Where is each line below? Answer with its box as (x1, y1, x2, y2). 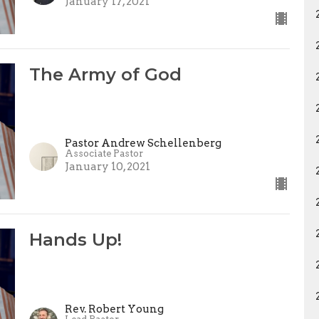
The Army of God (28, 63, 182, 85)
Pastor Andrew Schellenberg (64, 137, 221, 150)
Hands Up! (28, 229, 122, 251)
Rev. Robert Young (64, 302, 164, 315)
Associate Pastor (64, 148, 143, 159)
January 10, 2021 (64, 160, 150, 174)
